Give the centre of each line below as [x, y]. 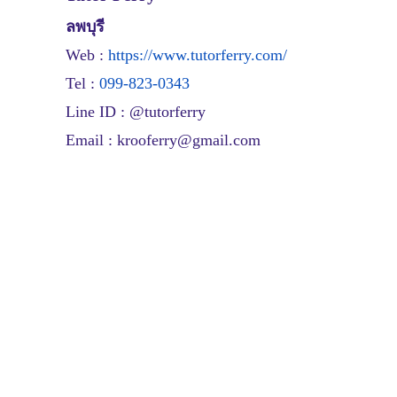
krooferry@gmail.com [189, 140]
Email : [91, 140]
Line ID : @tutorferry [136, 112]
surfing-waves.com [298, 313]
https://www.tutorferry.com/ [198, 55]
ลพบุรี [85, 27]
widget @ [243, 313]
